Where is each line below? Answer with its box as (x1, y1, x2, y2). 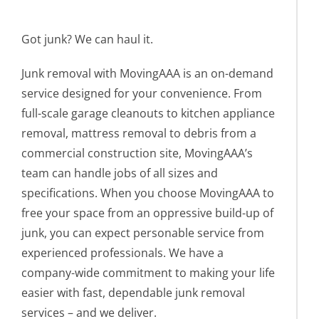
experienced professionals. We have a (21, 244, 224, 261)
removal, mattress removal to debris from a (21, 125, 256, 141)
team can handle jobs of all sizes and (21, 164, 218, 181)
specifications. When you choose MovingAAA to (21, 184, 274, 201)
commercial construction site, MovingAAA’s (21, 145, 253, 161)
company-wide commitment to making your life (21, 264, 275, 281)
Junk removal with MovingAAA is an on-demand (21, 65, 273, 81)
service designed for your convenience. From (21, 85, 262, 101)
